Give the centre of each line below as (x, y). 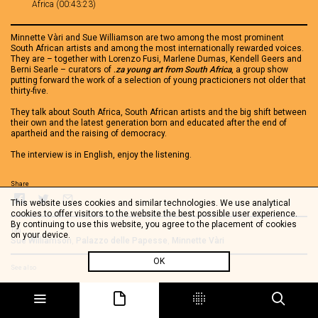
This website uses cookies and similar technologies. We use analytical (150, 203)
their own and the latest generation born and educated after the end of (149, 123)
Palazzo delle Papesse (122, 241)
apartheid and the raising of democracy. (89, 133)
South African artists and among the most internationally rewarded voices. (157, 48)
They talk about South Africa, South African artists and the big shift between (159, 112)
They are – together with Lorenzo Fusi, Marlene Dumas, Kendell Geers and (156, 59)
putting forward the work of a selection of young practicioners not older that (158, 80)
